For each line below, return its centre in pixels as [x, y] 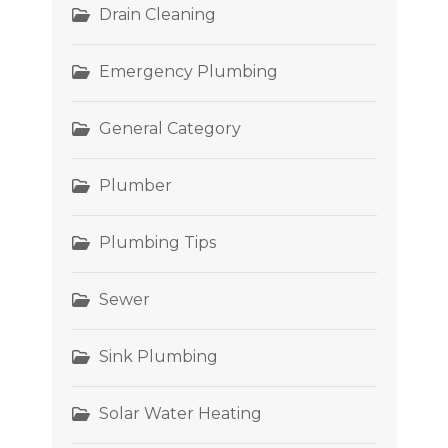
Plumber [135, 185]
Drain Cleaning [157, 14]
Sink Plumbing [158, 356]
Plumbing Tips [157, 242]
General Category [169, 128]
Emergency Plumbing [188, 71]
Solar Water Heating [180, 413]
